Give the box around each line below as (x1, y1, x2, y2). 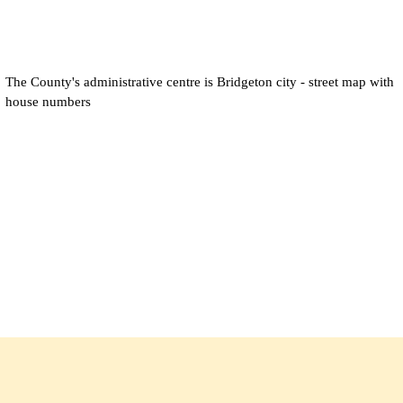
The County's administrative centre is (5, 74, 217, 89)
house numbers (5, 94, 91, 109)
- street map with (297, 74, 394, 89)
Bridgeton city (217, 74, 297, 89)
